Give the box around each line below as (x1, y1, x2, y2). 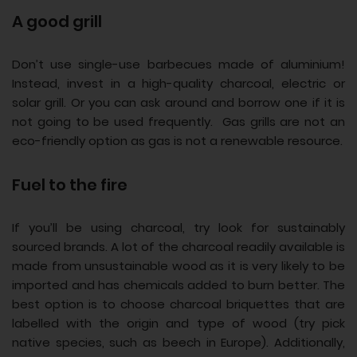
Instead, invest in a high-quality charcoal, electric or (12, 75, 345, 92)
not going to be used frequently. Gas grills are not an (12, 113, 345, 131)
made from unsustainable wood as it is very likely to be (12, 257, 345, 275)
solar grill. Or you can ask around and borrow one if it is (12, 94, 345, 112)
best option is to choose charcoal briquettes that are (12, 296, 345, 313)
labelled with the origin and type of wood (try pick (12, 315, 345, 332)
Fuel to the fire (12, 173, 127, 196)
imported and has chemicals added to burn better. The (12, 277, 345, 294)
